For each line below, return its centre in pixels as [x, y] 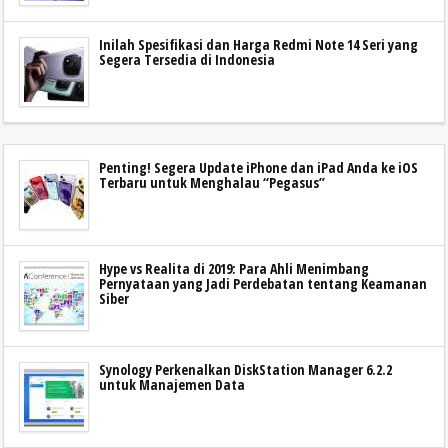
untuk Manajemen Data [172, 384]
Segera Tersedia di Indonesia [187, 59]
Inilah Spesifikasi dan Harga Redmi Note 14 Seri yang [258, 44]
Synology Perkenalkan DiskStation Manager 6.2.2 [245, 369]
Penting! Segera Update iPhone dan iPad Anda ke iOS [258, 167]
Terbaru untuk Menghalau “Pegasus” [212, 182]
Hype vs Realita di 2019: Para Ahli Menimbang [234, 268]
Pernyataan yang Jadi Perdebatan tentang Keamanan [263, 283]
